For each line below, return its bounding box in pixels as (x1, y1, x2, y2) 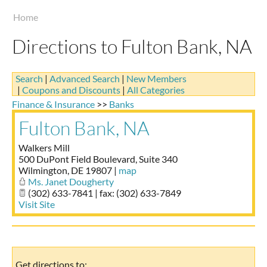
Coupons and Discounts (22, 83, 120, 95)
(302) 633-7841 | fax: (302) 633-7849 (26, 187, 181, 198)
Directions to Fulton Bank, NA (12, 34, 252, 58)
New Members (126, 72, 187, 84)
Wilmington (18, 164, 67, 176)
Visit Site (18, 198, 55, 210)
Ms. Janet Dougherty (28, 175, 114, 187)
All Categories (127, 83, 185, 95)
